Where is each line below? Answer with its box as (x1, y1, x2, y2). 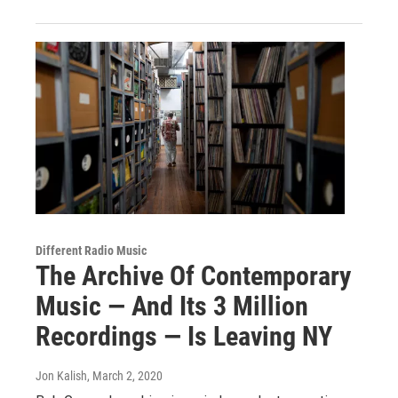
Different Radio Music (36, 243, 147, 258)
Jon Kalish (36, 369, 87, 383)
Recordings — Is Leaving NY (36, 321, 332, 352)
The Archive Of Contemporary (36, 260, 351, 291)
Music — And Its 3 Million (36, 291, 308, 322)
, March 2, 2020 (87, 369, 163, 383)
